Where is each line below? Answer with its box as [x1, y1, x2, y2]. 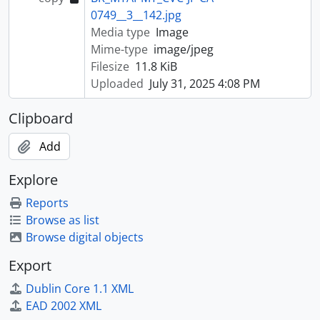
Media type [90, 24, 150, 40]
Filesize [90, 59, 129, 74]
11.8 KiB [134, 59, 177, 74]
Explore [9, 170, 58, 189]
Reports [26, 195, 69, 211]
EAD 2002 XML [26, 298, 101, 314]
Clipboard [9, 109, 73, 128]
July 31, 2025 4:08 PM [149, 76, 260, 91]
